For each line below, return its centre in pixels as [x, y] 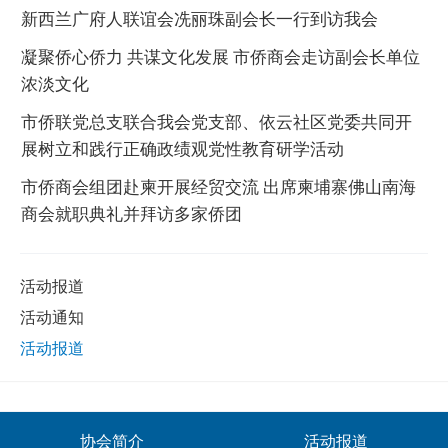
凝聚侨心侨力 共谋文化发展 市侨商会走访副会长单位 [220, 56]
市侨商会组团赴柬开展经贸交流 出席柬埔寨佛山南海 [218, 186]
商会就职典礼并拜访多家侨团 [131, 213]
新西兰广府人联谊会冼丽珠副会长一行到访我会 [199, 18]
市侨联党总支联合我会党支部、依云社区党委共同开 [216, 121]
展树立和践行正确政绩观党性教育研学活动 [182, 148]
